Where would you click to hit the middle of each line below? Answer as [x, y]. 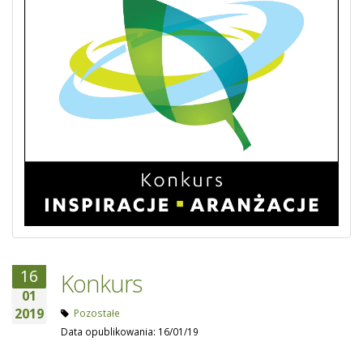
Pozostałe [97, 313]
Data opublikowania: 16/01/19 [130, 331]
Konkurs [101, 283]
